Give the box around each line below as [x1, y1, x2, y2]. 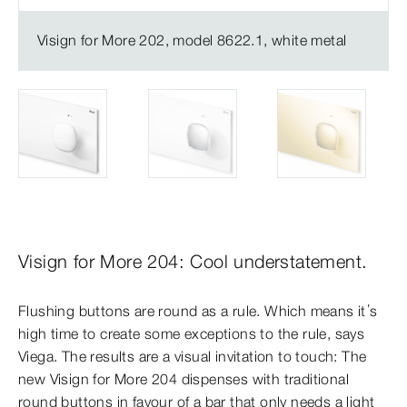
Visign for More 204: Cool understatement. [18, 249, 368, 273]
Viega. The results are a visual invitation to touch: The [18, 346, 367, 365]
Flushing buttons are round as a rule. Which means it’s [18, 301, 378, 320]
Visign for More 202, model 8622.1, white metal [37, 30, 347, 49]
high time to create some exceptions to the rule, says [18, 323, 365, 342]
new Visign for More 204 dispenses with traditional [18, 369, 349, 388]
